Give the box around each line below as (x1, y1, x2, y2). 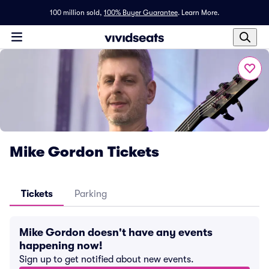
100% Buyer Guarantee (104, 8, 178, 17)
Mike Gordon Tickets (10, 144, 159, 160)
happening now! (19, 240, 103, 252)
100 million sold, (50, 8, 102, 17)
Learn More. (181, 8, 219, 17)
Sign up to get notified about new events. (19, 254, 194, 265)
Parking (74, 189, 107, 199)
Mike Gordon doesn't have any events (19, 226, 213, 238)
